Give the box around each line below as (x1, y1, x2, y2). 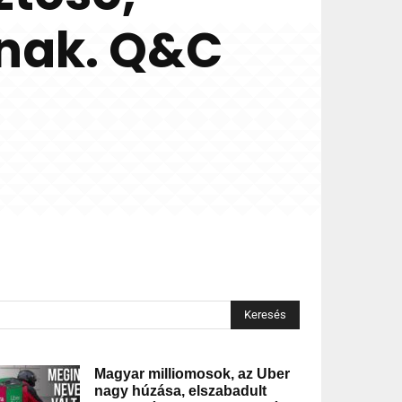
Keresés (243, 308, 286, 322)
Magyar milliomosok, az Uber (93, 366, 290, 382)
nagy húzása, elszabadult (93, 383, 267, 399)
